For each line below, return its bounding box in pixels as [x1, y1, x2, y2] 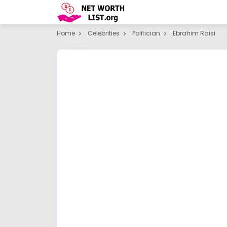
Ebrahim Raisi [173, 29, 215, 37]
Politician [132, 29, 160, 37]
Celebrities [88, 29, 120, 37]
